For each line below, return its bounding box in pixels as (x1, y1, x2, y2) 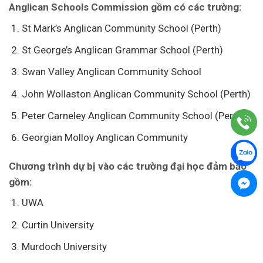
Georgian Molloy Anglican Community (22, 131, 188, 143)
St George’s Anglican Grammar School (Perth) (22, 44, 224, 56)
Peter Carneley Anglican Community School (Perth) (22, 109, 246, 122)
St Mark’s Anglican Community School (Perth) (22, 22, 222, 34)
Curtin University (22, 218, 95, 231)
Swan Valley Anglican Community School (22, 66, 202, 78)
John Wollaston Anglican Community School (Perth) (22, 87, 251, 100)
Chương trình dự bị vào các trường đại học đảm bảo (9, 160, 247, 172)
